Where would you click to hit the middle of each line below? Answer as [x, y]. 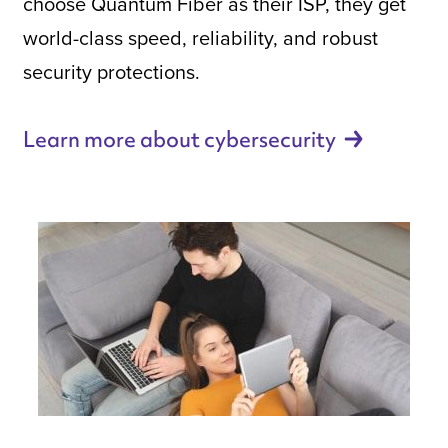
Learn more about [113, 139]
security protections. [111, 71]
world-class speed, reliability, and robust [200, 37]
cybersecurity [269, 139]
